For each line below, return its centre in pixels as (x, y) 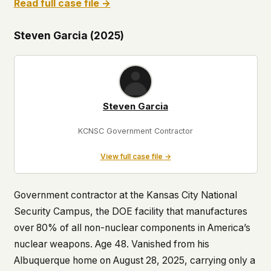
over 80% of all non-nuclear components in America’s (132, 228)
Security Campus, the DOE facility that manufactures (130, 212)
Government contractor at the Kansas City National (125, 195)
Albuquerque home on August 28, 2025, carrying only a (134, 261)
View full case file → (135, 156)
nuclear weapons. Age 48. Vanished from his (111, 244)
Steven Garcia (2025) (69, 35)
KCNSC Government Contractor (135, 131)
